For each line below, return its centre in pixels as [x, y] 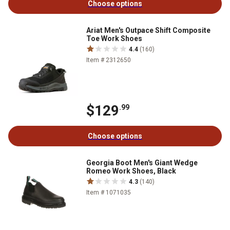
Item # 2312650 [109, 60]
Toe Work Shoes [114, 38]
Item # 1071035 [109, 192]
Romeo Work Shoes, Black [131, 171]
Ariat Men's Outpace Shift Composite [148, 30]
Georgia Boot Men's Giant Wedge [142, 162]
